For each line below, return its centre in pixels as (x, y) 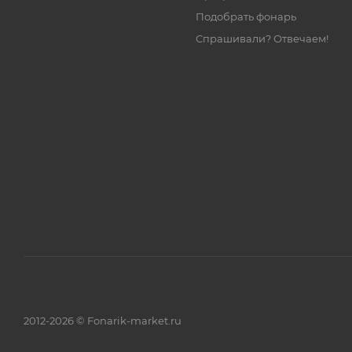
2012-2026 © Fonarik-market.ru (103, 320)
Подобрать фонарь (246, 16)
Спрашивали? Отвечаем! (262, 38)
